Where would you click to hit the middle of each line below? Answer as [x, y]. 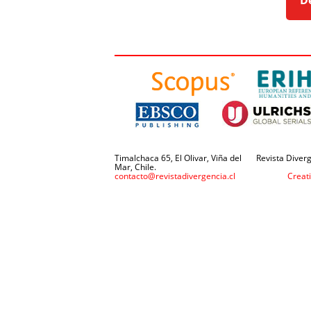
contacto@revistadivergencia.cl [175, 176]
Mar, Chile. [135, 167]
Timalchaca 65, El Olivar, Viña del [178, 158]
